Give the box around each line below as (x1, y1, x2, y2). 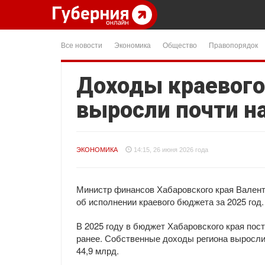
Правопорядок (209, 40, 258, 50)
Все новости (61, 40, 102, 50)
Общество (163, 40, 197, 50)
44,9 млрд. (76, 244, 119, 257)
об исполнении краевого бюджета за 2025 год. (76, 195, 264, 208)
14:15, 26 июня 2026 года (134, 146, 208, 153)
